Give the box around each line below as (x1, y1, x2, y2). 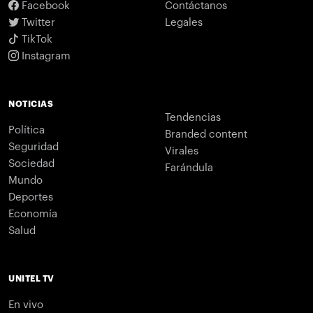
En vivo (8, 300, 43, 311)
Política (8, 125, 45, 136)
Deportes (8, 192, 53, 203)
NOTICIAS (8, 100, 53, 109)
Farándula (165, 163, 213, 174)
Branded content (165, 129, 247, 140)
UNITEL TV (8, 275, 54, 284)
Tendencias (165, 112, 221, 124)
